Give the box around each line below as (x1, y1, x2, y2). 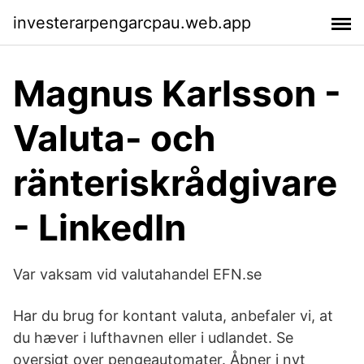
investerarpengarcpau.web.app (13, 12, 251, 32)
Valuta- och (13, 116, 215, 160)
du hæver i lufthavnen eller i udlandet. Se (13, 329, 293, 346)
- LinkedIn (13, 206, 186, 249)
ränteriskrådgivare (13, 161, 337, 205)
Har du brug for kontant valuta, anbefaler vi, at (13, 307, 333, 324)
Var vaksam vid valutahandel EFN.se (13, 266, 262, 283)
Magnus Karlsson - (13, 71, 341, 115)
